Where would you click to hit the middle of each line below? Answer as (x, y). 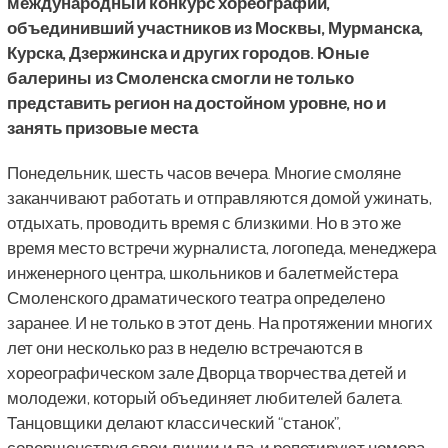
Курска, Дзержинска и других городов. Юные (187, 52)
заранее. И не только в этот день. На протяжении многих (219, 322)
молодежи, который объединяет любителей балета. (204, 397)
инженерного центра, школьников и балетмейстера (202, 272)
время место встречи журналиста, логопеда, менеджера (221, 247)
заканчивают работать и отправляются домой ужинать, (219, 197)
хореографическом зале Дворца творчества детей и (206, 372)
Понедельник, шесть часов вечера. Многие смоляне (203, 172)
